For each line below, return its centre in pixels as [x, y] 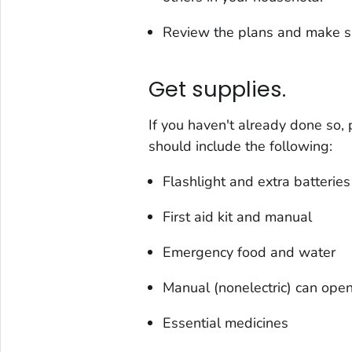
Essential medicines [225, 323]
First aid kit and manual [237, 216]
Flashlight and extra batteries [256, 181]
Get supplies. [217, 90]
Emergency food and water [249, 252]
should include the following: [240, 146]
